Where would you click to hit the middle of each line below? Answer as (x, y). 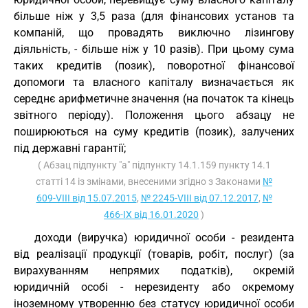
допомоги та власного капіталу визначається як (154, 82)
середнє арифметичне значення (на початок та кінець (154, 99)
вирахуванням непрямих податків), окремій (154, 271)
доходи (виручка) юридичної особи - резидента (164, 238)
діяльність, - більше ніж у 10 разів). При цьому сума (154, 49)
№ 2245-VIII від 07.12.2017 (199, 198)
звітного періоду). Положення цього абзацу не (154, 115)
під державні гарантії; (70, 148)
